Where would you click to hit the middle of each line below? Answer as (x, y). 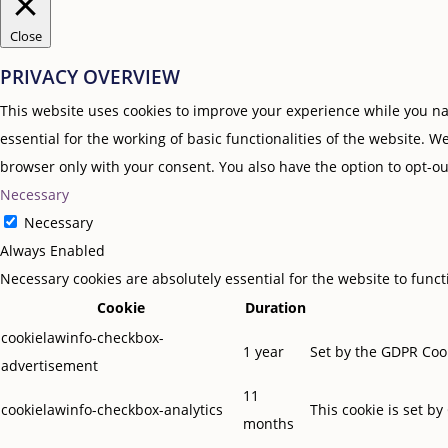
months (268, 424)
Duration (275, 308)
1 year (263, 352)
